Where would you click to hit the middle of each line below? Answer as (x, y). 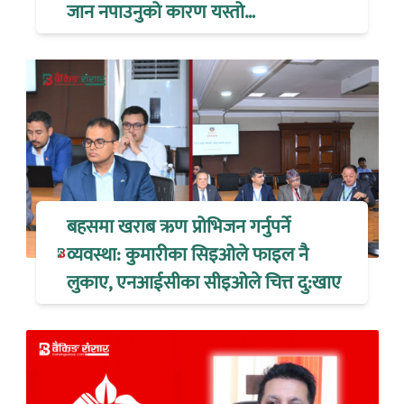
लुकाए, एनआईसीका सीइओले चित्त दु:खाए (204, 282)
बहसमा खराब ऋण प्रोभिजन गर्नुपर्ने (179, 226)
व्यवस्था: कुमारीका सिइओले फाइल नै (188, 254)
